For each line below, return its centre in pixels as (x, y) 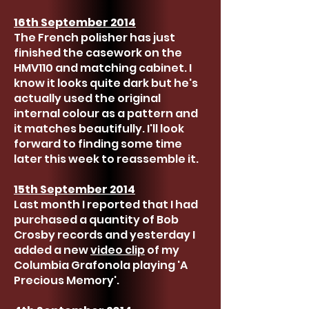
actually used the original (87, 98)
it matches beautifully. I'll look (99, 129)
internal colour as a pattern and (106, 113)
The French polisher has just (94, 38)
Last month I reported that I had (106, 205)
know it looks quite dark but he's (106, 83)
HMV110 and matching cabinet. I (103, 68)
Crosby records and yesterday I (104, 235)
